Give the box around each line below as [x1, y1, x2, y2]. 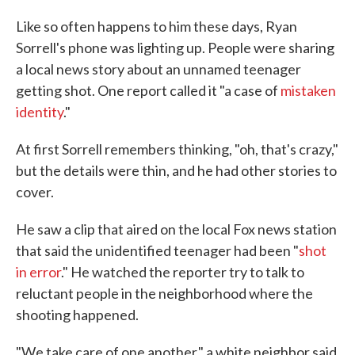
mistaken [281, 82, 336, 100]
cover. [16, 183, 54, 201]
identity [16, 103, 63, 121]
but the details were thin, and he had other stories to [16, 162, 337, 180]
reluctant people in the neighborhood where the [16, 284, 313, 303]
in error [16, 263, 61, 281]
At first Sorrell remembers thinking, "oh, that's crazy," [16, 140, 338, 158]
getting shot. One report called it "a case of [16, 82, 281, 100]
